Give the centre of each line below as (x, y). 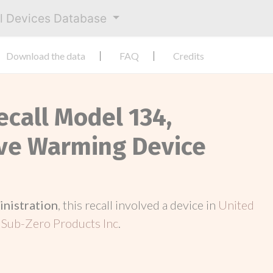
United (236, 205)
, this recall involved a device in (138, 205)
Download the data (46, 56)
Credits (189, 56)
